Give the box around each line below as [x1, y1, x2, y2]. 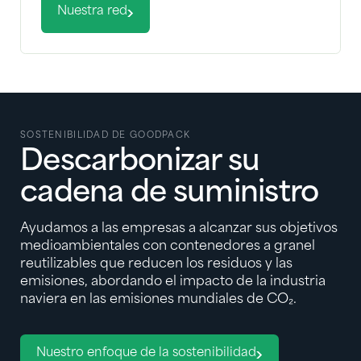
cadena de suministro [20, 180, 319, 210]
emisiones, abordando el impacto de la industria [20, 276, 326, 289]
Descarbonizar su [20, 148, 260, 178]
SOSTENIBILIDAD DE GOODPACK [20, 131, 191, 141]
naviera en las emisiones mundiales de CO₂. [20, 293, 297, 307]
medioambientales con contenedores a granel [20, 240, 315, 254]
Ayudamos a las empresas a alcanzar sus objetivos [20, 222, 338, 236]
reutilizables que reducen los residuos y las [20, 258, 293, 272]
